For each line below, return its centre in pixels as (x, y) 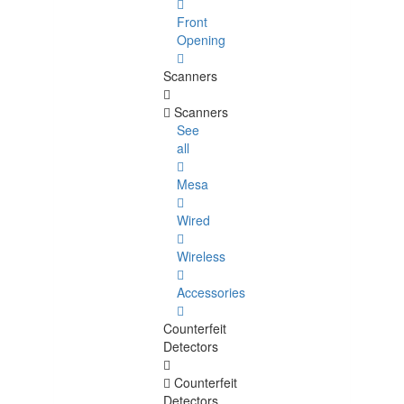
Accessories (211, 293)
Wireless (201, 257)
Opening (201, 40)
